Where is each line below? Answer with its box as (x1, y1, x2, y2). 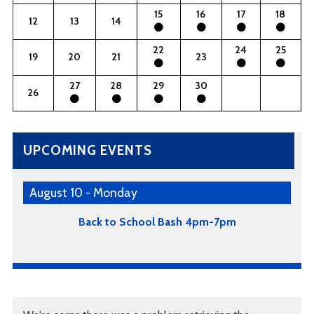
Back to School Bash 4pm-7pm (78, 214, 236, 228)
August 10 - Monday (29, 185, 138, 200)
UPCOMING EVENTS (22, 142, 152, 159)
